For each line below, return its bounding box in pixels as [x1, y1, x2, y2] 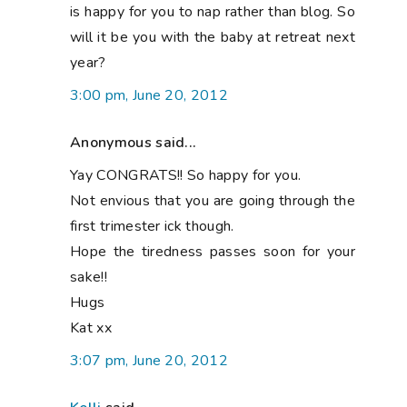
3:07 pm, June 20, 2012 [70, 350, 229, 371]
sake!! [70, 266, 107, 287]
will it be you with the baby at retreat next [70, 26, 355, 47]
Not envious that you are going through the [70, 190, 355, 211]
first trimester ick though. [70, 215, 234, 236]
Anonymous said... [70, 132, 197, 153]
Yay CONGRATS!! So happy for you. [70, 164, 302, 185]
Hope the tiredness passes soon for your [70, 241, 355, 262]
